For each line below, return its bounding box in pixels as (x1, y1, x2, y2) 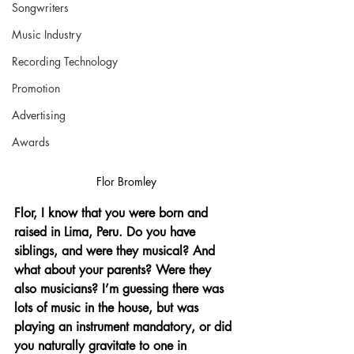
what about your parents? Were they (14, 262, 215, 279)
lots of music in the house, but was (14, 299, 202, 317)
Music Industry (12, 26, 81, 42)
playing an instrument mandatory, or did (14, 318, 235, 336)
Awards (12, 134, 50, 149)
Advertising (12, 107, 66, 122)
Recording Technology (12, 53, 118, 69)
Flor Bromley (96, 174, 156, 190)
